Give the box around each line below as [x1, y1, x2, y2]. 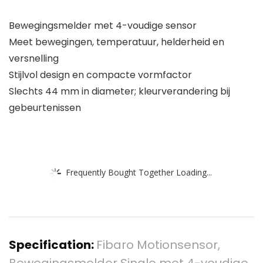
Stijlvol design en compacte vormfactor [9, 68, 192, 82]
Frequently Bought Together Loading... [66, 166, 212, 178]
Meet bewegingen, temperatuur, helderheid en [9, 35, 224, 49]
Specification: [9, 237, 96, 254]
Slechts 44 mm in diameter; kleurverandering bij [9, 85, 230, 99]
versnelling [9, 52, 59, 66]
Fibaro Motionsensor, [96, 237, 220, 254]
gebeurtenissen [9, 101, 81, 115]
